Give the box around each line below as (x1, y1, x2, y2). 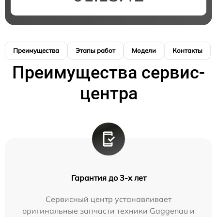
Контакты (172, 46, 202, 55)
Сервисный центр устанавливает (46, 194, 171, 204)
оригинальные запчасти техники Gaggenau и (22, 206, 195, 216)
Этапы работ (76, 46, 115, 55)
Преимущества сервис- (12, 62, 205, 83)
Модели (132, 46, 156, 55)
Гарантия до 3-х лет (71, 173, 146, 183)
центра (79, 83, 138, 104)
